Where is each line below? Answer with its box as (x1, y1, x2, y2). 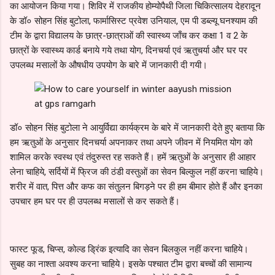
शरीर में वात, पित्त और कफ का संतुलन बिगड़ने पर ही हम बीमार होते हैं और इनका (10, 180, 262, 192)
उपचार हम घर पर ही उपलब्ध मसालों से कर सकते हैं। (10, 195, 180, 207)
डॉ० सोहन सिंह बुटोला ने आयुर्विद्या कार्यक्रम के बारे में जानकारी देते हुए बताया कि (10, 122, 265, 133)
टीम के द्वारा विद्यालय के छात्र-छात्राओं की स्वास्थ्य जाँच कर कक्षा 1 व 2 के (10, 29, 247, 41)
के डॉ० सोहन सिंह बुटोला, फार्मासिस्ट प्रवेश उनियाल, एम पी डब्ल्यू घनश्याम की (10, 15, 257, 26)
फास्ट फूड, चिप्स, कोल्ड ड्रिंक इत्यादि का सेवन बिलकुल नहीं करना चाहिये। (10, 243, 249, 255)
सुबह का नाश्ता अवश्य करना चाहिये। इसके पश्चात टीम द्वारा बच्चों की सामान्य (10, 258, 252, 269)
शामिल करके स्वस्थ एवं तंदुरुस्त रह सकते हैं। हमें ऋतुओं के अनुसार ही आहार (10, 151, 256, 163)
